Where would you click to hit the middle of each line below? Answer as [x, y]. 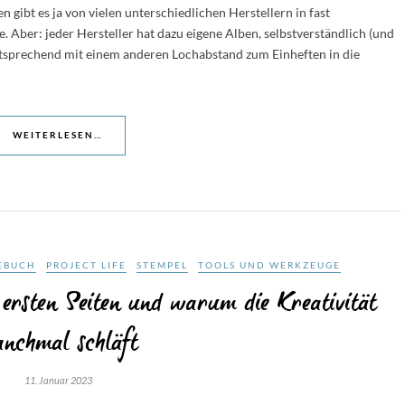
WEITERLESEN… [58, 135]
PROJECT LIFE [86, 265]
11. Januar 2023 [58, 380]
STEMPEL [162, 265]
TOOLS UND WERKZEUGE [269, 265]
